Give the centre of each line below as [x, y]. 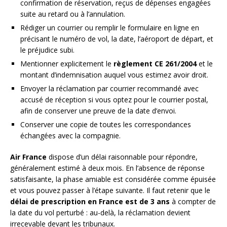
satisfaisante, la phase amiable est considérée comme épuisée [113, 179]
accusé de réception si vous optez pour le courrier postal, [114, 99]
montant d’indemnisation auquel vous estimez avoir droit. [114, 74]
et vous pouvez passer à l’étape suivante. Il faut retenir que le [110, 190]
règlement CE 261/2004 [155, 63]
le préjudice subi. [47, 50]
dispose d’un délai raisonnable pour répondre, [122, 157]
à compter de [193, 201]
